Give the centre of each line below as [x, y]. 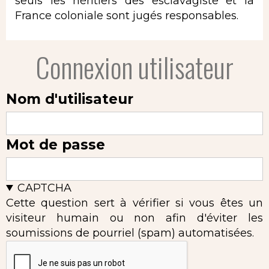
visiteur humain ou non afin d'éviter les [134, 218]
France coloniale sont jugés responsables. [127, 16]
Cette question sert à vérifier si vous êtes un [134, 203]
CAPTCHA [45, 188]
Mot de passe [56, 145]
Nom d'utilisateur [70, 99]
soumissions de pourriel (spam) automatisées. [130, 233]
